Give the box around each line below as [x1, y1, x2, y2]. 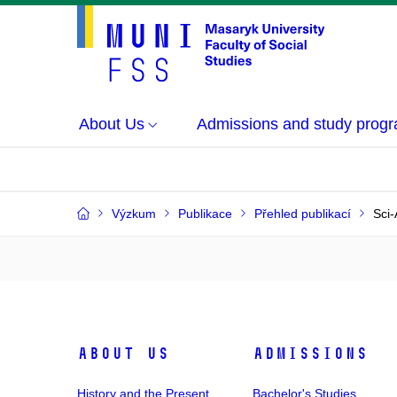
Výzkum [112, 206, 156, 221]
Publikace [178, 206, 232, 221]
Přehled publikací [254, 206, 351, 221]
